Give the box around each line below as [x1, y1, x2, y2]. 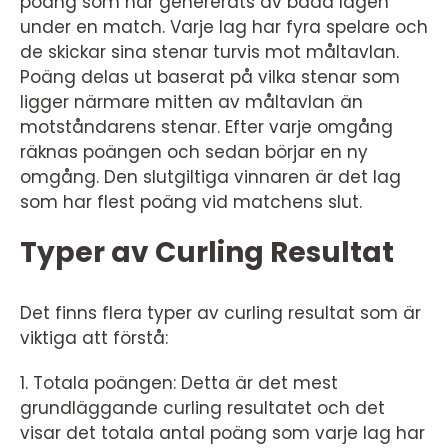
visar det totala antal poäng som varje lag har [20, 421, 425, 445]
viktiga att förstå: [20, 326, 168, 350]
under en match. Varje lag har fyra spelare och [20, 15, 428, 39]
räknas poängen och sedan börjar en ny [20, 140, 368, 164]
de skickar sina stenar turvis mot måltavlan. [20, 40, 399, 64]
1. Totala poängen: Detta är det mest [20, 371, 338, 395]
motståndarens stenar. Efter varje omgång [20, 115, 393, 139]
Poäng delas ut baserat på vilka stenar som [20, 65, 400, 89]
